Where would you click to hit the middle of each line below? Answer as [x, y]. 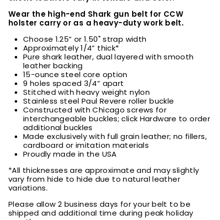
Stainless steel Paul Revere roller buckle [99, 101]
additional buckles [58, 128]
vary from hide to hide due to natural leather [94, 179]
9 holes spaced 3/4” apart [74, 83]
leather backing [53, 66]
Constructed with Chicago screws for [95, 110]
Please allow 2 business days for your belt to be [99, 204]
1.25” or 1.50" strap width [101, 39]
